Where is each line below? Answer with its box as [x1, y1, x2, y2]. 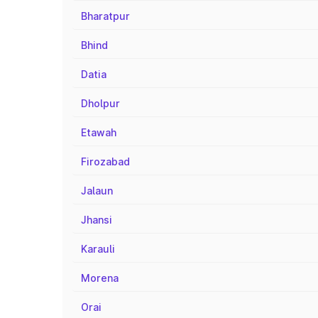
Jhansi [81, 214, 112, 226]
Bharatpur [81, 10, 130, 22]
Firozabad [81, 155, 130, 168]
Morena [81, 272, 119, 284]
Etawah [81, 126, 116, 138]
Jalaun [81, 185, 113, 197]
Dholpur [81, 97, 120, 109]
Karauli [81, 243, 115, 255]
